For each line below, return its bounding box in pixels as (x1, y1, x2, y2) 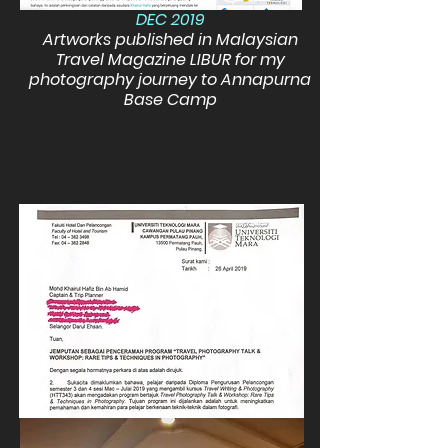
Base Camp (123, 88, 217, 111)
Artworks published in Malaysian (42, 28, 298, 51)
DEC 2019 (135, 8, 205, 31)
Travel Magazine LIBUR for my (55, 48, 285, 71)
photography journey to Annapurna (29, 68, 311, 91)
